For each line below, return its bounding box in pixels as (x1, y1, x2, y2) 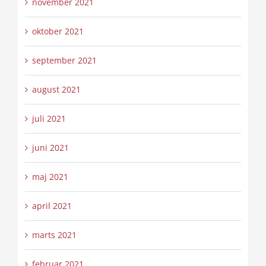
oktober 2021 (31, 25, 84, 37)
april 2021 (31, 199, 72, 211)
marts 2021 (31, 229, 77, 240)
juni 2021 (31, 141, 69, 153)
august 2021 (31, 83, 81, 95)
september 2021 (31, 54, 97, 66)
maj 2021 (31, 170, 68, 182)
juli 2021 (31, 112, 66, 124)
